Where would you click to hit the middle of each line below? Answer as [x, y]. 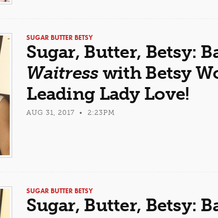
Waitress [63, 73]
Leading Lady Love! [108, 93]
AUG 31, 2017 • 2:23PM [71, 112]
